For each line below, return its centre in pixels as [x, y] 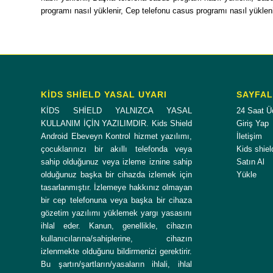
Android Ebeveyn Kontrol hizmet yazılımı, [117, 136]
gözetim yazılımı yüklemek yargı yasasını [117, 213]
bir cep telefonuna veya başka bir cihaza [117, 200]
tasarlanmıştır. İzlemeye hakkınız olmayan [117, 187]
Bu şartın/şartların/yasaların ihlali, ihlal [117, 264]
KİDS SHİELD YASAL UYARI [104, 94]
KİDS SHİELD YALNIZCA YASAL [117, 110]
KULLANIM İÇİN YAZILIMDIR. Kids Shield [117, 123]
